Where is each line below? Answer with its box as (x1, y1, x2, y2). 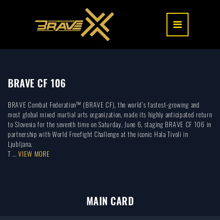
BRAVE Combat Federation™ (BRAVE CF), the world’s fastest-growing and (8, 100, 200, 110)
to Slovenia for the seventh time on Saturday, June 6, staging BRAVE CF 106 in (8, 120, 211, 130)
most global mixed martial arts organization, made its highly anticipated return (8, 110, 212, 120)
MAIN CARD (86, 194, 134, 208)
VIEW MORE (18, 149, 50, 159)
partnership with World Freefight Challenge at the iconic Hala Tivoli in (8, 130, 188, 139)
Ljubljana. (8, 139, 34, 149)
